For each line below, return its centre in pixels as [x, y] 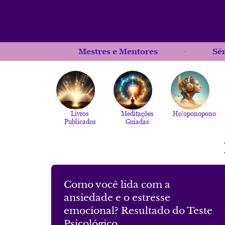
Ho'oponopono [194, 113]
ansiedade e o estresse [117, 197]
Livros [80, 113]
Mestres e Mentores [118, 51]
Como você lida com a [117, 184]
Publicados [80, 121]
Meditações [137, 113]
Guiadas [137, 121]
